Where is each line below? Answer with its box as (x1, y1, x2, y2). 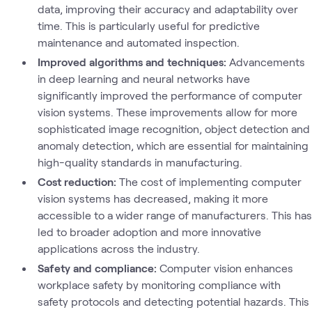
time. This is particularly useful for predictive (37, 19, 260, 32)
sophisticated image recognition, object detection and (37, 122, 310, 135)
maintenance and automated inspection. (37, 36, 240, 49)
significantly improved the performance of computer (37, 88, 302, 102)
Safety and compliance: (38, 261, 159, 274)
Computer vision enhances (159, 261, 293, 274)
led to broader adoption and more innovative (37, 225, 261, 238)
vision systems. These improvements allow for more (37, 105, 297, 118)
